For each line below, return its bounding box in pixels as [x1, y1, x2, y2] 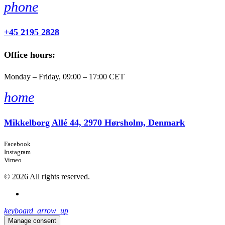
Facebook [4, 140, 31, 148]
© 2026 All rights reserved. [4, 172, 90, 181]
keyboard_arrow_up [4, 206, 68, 215]
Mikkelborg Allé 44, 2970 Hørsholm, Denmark [4, 118, 185, 128]
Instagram [4, 148, 31, 156]
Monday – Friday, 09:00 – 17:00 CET [4, 72, 125, 81]
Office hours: [4, 50, 55, 60]
